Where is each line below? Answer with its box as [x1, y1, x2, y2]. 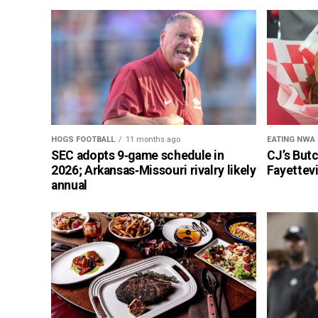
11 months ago [126, 135, 180, 145]
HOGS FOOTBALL [51, 135, 115, 145]
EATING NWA [266, 135, 315, 145]
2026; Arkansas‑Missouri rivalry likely [51, 163, 256, 178]
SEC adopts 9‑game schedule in [51, 148, 224, 163]
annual [51, 178, 87, 193]
